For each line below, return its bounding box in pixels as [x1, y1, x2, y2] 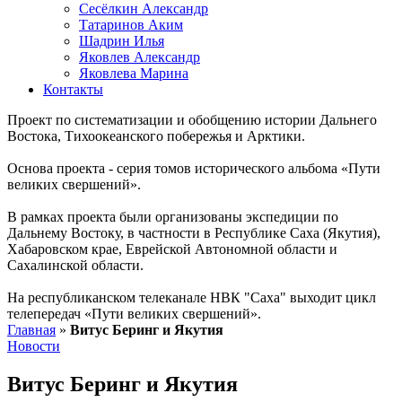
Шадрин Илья [79, 33, 164, 48]
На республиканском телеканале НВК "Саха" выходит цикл [7, 290, 376, 305]
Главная [7, 322, 56, 337]
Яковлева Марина [79, 66, 188, 81]
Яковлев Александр [79, 49, 200, 65]
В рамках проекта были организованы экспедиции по [7, 209, 338, 224]
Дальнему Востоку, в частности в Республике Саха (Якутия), [7, 225, 380, 240]
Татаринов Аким [79, 17, 183, 32]
